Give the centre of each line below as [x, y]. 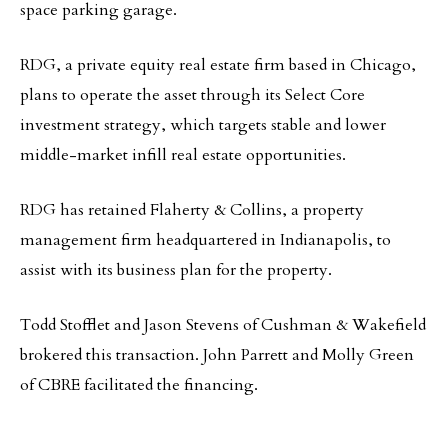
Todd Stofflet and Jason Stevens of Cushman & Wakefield [223, 325]
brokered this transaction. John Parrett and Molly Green [217, 355]
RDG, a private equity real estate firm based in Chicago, [218, 65]
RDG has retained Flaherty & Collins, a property [192, 210]
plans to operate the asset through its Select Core [192, 95]
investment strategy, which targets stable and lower [203, 125]
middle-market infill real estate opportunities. [183, 155]
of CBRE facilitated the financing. [139, 385]
